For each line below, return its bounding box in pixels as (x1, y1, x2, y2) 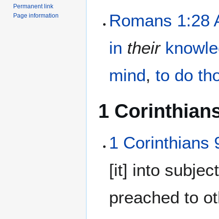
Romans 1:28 (109, 11, 210, 30)
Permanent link (13, 2, 54, 10)
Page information (13, 12, 59, 19)
